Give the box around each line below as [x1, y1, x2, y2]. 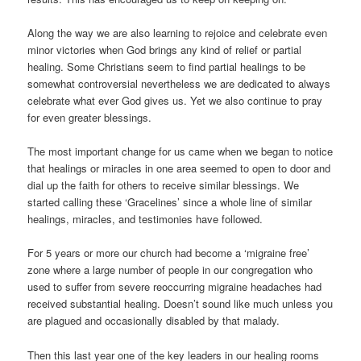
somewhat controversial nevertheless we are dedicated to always [27, 76, 331, 92]
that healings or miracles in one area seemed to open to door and [27, 160, 331, 176]
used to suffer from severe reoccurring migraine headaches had [27, 279, 322, 295]
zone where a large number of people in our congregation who [27, 262, 313, 278]
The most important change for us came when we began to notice [27, 143, 334, 160]
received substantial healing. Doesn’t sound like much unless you [27, 296, 334, 312]
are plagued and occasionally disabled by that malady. [27, 313, 280, 329]
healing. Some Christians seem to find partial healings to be [27, 59, 306, 75]
